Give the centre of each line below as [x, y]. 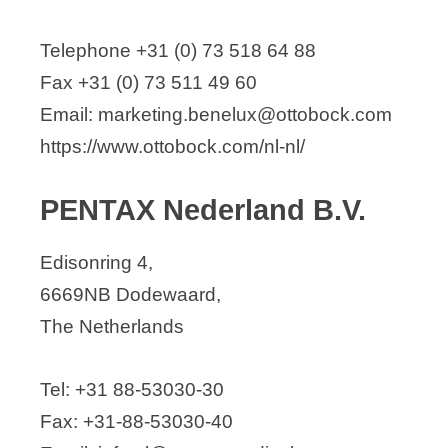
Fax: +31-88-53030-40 [136, 421]
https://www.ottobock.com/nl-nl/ [172, 146]
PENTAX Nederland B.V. [203, 210]
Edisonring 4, [96, 263]
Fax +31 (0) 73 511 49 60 [148, 82]
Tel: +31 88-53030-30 [132, 389]
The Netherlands [112, 327]
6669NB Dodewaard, [130, 295]
